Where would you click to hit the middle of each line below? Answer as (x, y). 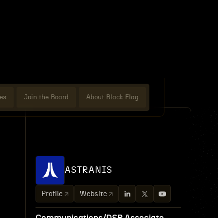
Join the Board (46, 97)
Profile (52, 194)
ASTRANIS (89, 170)
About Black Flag (112, 97)
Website (93, 194)
